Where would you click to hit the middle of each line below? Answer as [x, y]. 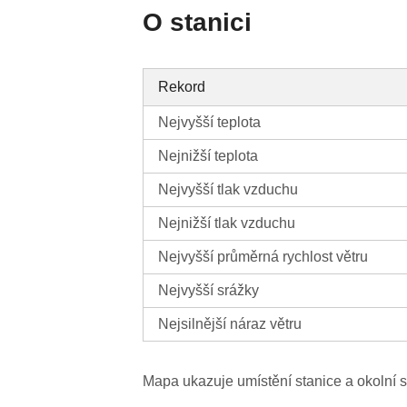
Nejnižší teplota [208, 156]
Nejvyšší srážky [209, 291]
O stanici [198, 23]
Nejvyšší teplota [210, 123]
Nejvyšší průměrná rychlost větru [263, 257]
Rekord [182, 87]
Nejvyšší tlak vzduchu [228, 190]
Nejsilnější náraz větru [230, 324]
